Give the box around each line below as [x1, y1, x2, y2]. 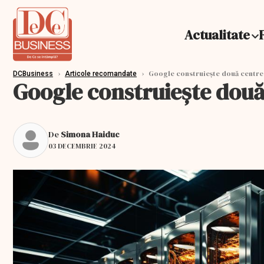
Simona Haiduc [61, 128, 120, 140]
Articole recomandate [65, 70, 137, 78]
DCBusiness [13, 70, 53, 78]
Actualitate [184, 26, 250, 44]
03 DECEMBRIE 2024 [48, 141, 115, 151]
